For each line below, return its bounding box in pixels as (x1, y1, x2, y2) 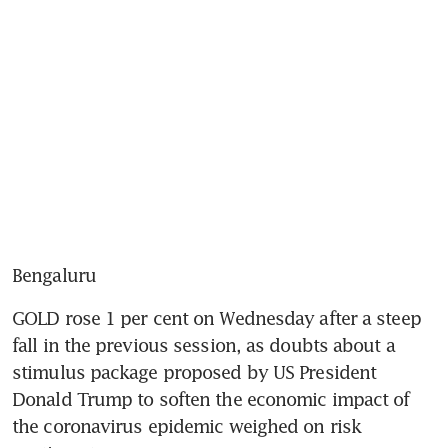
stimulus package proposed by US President (12, 360, 377, 383)
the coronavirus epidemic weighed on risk (12, 414, 362, 437)
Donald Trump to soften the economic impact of (12, 387, 410, 410)
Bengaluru (12, 263, 96, 286)
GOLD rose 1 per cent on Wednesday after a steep (12, 306, 421, 329)
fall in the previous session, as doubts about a (12, 333, 395, 356)
